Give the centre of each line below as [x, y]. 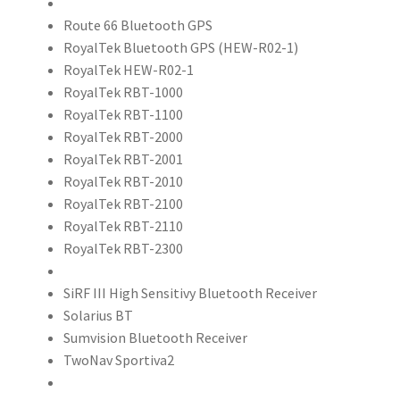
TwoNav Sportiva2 [118, 359]
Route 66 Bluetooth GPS [137, 25]
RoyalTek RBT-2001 [123, 158]
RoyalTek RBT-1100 [123, 114]
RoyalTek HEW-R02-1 [128, 69]
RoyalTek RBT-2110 [123, 225]
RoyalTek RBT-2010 [123, 181]
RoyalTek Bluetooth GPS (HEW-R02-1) [180, 47]
